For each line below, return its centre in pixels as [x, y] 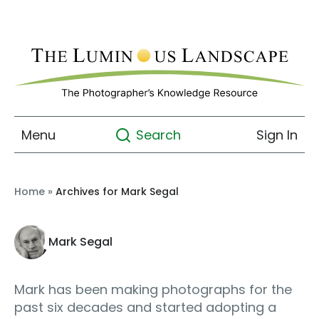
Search [158, 135]
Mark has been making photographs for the [153, 290]
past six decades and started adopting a [145, 308]
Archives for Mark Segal [117, 192]
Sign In [277, 135]
